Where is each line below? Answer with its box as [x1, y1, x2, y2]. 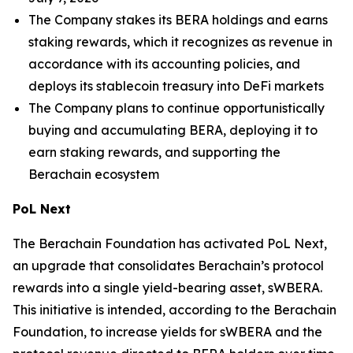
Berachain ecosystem [28, 166, 159, 182]
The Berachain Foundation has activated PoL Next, [13, 236, 327, 251]
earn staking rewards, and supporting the [28, 144, 281, 160]
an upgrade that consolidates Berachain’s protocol [13, 258, 324, 273]
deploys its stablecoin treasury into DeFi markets [28, 78, 324, 94]
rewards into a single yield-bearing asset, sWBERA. [13, 280, 322, 295]
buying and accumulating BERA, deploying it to [28, 122, 318, 138]
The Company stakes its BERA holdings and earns [28, 12, 328, 28]
